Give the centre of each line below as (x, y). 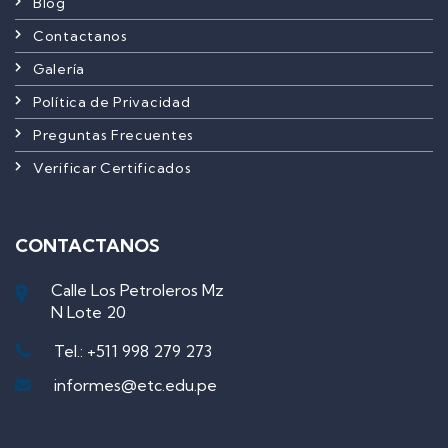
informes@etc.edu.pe (135, 385)
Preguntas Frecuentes (113, 135)
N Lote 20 (88, 312)
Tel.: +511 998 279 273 (133, 351)
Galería (59, 69)
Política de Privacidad (112, 102)
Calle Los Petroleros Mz (137, 290)
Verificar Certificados (112, 168)
